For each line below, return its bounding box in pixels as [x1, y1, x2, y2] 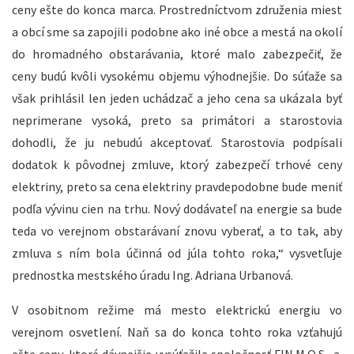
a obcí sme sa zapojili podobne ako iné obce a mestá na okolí [12, 24, 342, 40]
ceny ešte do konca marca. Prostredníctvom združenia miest [12, 2, 342, 18]
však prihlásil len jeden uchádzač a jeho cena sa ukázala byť [12, 90, 342, 107]
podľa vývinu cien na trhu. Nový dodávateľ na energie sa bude [12, 201, 342, 217]
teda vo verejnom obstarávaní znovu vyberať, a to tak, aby [12, 223, 342, 239]
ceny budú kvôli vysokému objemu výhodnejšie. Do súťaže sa [12, 68, 342, 85]
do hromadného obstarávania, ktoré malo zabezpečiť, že [12, 46, 342, 62]
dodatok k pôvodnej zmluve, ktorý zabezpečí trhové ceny [12, 156, 342, 173]
